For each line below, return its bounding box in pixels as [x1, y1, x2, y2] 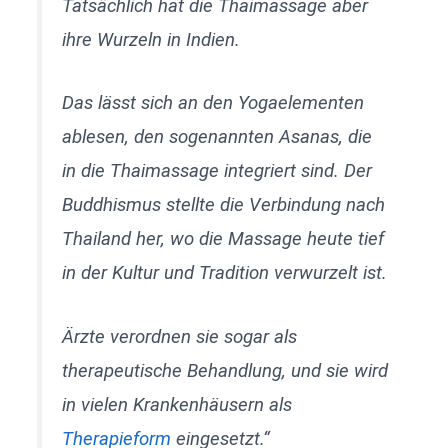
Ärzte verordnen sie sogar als [62, 326, 298, 349]
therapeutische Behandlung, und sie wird [62, 360, 389, 383]
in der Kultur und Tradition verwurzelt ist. [62, 262, 388, 285]
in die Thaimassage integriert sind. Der [62, 160, 373, 183]
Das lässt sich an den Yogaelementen [62, 92, 365, 115]
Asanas [279, 126, 340, 149]
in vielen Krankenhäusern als [62, 394, 293, 417]
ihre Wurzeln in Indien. [62, 28, 241, 51]
